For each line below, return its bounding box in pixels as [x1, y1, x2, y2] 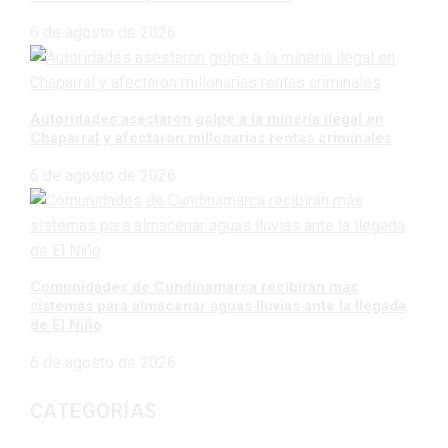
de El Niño [29, 315, 102, 334]
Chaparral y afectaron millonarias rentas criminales [29, 128, 392, 147]
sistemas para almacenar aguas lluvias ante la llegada [29, 296, 406, 315]
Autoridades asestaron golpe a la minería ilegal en [29, 109, 384, 128]
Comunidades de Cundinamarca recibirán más [29, 277, 358, 296]
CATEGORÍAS [29, 399, 157, 424]
